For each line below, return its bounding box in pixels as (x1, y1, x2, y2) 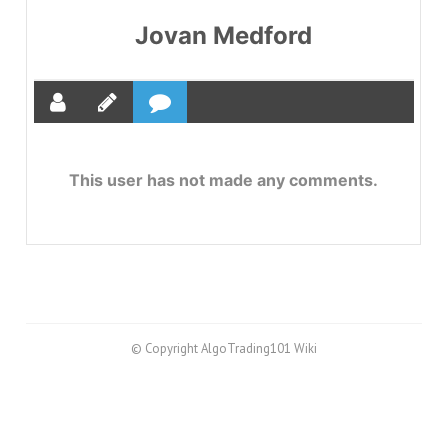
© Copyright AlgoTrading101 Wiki (131, 340, 317, 357)
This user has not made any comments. (69, 170, 379, 190)
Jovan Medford (135, 21, 313, 50)
